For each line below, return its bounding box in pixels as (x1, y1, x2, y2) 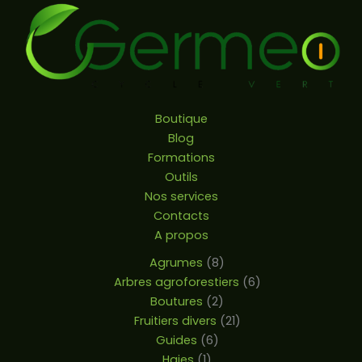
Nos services (144, 187, 218, 204)
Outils (164, 168, 198, 185)
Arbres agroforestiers (113, 273, 239, 290)
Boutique (154, 110, 208, 127)
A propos (154, 226, 208, 243)
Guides (155, 331, 197, 348)
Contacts (153, 207, 209, 224)
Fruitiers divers (133, 312, 217, 329)
